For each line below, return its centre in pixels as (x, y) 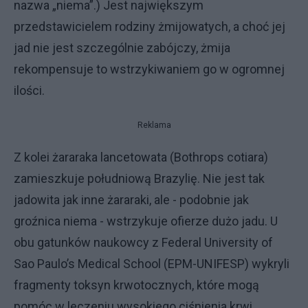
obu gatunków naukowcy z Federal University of (143, 242)
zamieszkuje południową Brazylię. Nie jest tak (139, 178)
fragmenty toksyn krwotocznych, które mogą (136, 285)
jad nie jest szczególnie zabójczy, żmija (122, 48)
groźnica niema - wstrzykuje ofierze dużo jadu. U (146, 221)
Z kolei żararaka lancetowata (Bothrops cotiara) (141, 157)
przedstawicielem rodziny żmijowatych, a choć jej (150, 26)
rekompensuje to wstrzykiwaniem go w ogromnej (149, 69)
